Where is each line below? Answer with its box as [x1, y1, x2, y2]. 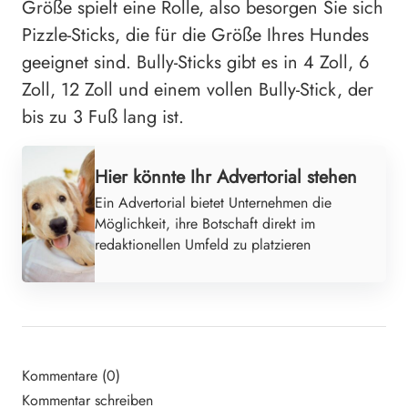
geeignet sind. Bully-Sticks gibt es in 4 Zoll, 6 [22, 48, 370, 76]
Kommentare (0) [22, 364, 120, 386]
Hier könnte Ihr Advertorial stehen [95, 163, 357, 190]
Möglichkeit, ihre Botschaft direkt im [95, 212, 315, 234]
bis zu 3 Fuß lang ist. [22, 103, 184, 130]
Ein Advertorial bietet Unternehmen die [95, 191, 331, 213]
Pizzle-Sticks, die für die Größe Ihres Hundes [22, 21, 369, 48]
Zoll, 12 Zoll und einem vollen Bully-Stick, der [22, 76, 373, 103]
